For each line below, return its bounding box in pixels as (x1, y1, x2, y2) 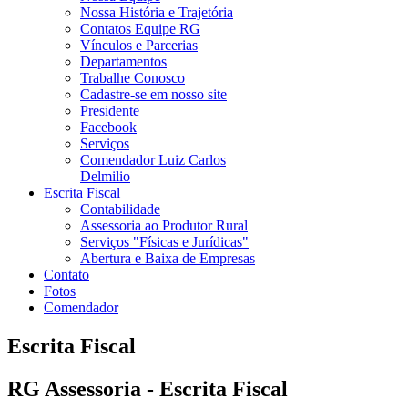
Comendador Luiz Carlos (80, 152, 226, 168)
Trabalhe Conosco (80, 70, 185, 86)
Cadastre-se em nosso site (80, 87, 227, 102)
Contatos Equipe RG (80, 21, 200, 36)
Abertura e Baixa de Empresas (80, 250, 255, 266)
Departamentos (80, 54, 167, 69)
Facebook (80, 119, 137, 135)
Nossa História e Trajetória (80, 5, 233, 20)
